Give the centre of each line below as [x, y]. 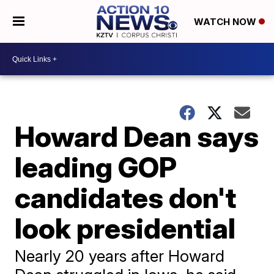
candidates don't [126, 198]
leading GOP [96, 167]
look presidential [125, 228]
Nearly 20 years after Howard [120, 256]
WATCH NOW [226, 22]
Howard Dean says [137, 136]
